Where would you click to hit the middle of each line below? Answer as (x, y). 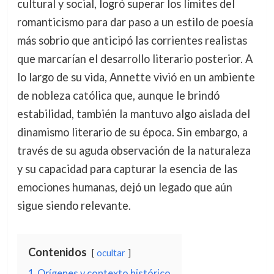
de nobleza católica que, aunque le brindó (118, 95)
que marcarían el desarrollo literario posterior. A (135, 59)
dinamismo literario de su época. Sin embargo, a (132, 132)
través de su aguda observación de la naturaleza (134, 150)
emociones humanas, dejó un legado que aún (124, 187)
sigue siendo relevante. (74, 206)
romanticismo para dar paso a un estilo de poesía (135, 22)
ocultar (111, 253)
